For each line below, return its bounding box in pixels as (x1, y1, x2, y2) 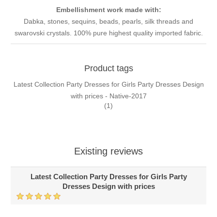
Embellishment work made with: (56, 6, 161, 14)
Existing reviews (74, 146, 143, 157)
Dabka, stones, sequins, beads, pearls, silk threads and (24, 17, 193, 26)
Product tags (84, 63, 133, 74)
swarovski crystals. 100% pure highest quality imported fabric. (14, 29, 203, 37)
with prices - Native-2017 (70, 92, 147, 100)
